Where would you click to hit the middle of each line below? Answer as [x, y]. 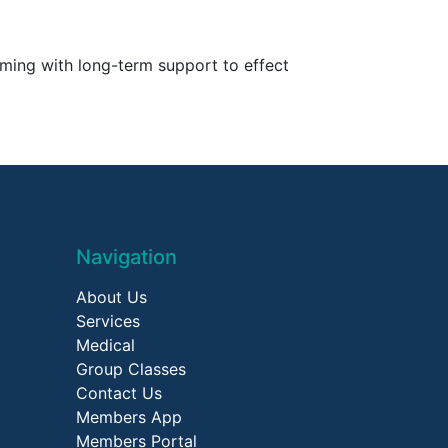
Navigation [126, 256]
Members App [129, 416]
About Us [111, 296]
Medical [105, 344]
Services [108, 320]
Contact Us [119, 392]
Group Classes [131, 368]
